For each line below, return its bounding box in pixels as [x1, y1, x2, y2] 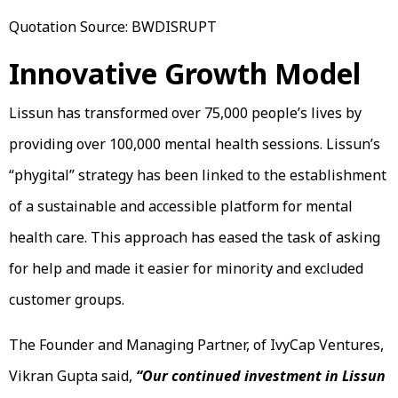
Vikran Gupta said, [9, 365, 136, 386]
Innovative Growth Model [9, 53, 368, 92]
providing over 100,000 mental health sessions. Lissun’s [9, 133, 380, 154]
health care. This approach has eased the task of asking [9, 227, 380, 247]
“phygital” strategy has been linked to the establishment [9, 164, 386, 185]
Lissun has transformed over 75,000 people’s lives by [9, 102, 362, 123]
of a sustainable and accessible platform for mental [9, 195, 353, 216]
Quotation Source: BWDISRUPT [9, 16, 220, 36]
